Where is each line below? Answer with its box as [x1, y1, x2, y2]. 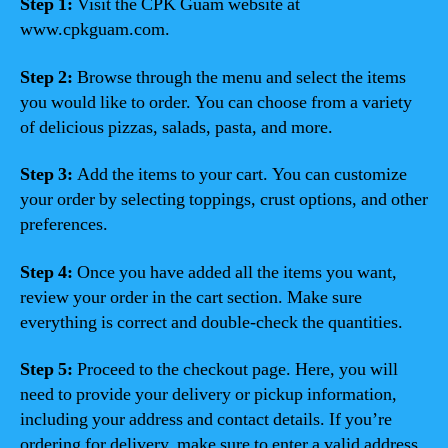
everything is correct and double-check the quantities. [20, 310, 403, 334]
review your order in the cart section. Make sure [20, 285, 362, 309]
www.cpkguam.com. [20, 18, 170, 41]
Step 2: [20, 65, 73, 89]
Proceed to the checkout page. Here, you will [73, 358, 398, 381]
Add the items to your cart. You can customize [73, 163, 407, 186]
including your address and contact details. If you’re [20, 408, 392, 431]
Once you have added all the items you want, [73, 260, 397, 284]
